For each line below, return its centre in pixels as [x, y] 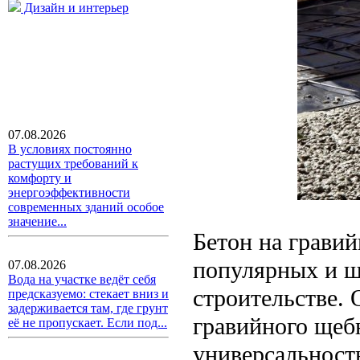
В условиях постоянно [70, 149]
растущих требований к [73, 164]
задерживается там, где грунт [88, 308]
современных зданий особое [86, 207]
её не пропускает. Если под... [88, 323]
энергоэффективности [69, 192]
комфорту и [40, 178]
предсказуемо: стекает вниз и [88, 294]
